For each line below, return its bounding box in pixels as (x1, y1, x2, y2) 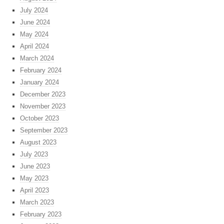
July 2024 (20, 6, 48, 14)
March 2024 (20, 54, 54, 62)
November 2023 (20, 102, 65, 110)
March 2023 (20, 198, 54, 206)
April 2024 (20, 42, 49, 50)
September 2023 (20, 126, 67, 134)
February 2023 (20, 210, 61, 218)
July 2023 (20, 150, 48, 158)
